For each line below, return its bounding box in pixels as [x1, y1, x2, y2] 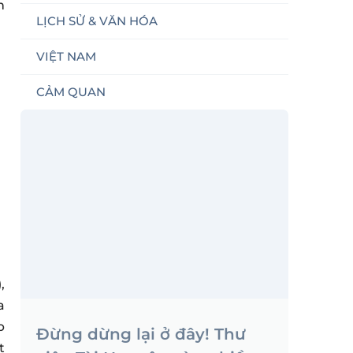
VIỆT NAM [36, 48, 96, 64]
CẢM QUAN [36, 84, 106, 99]
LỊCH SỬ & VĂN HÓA [36, 13, 158, 28]
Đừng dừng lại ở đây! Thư [36, 324, 246, 344]
